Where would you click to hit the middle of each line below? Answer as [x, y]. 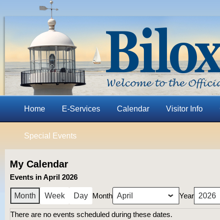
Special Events [50, 136]
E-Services [81, 109]
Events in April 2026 [44, 177]
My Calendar [39, 164]
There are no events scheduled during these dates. [91, 214]
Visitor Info [184, 109]
